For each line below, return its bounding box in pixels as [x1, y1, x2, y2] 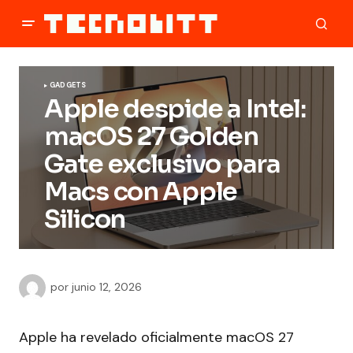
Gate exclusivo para [44, 148, 281, 180]
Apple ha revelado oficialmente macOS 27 [19, 328, 294, 347]
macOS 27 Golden [44, 121, 258, 152]
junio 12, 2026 [72, 279, 142, 294]
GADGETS [50, 80, 87, 90]
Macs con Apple [44, 176, 238, 207]
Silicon [44, 203, 126, 235]
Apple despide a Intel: [44, 93, 306, 124]
